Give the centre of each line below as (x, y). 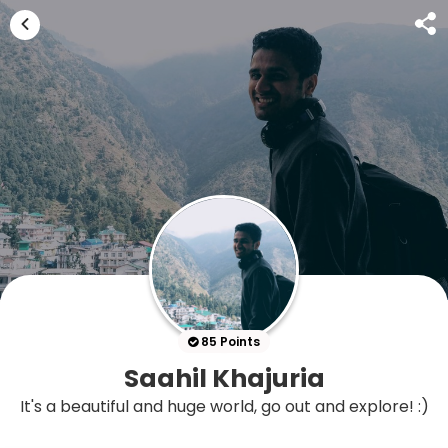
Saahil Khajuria (224, 378)
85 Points (229, 341)
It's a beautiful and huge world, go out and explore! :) (224, 406)
